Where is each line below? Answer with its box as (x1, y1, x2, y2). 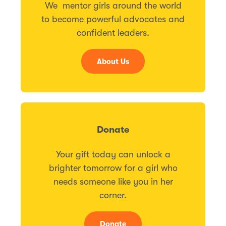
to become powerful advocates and (41, 14, 185, 25)
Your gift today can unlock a (55, 149, 171, 159)
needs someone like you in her (53, 176, 173, 187)
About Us (97, 57, 129, 67)
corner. (99, 190, 127, 200)
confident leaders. (77, 28, 149, 38)
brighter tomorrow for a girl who (48, 162, 178, 173)
